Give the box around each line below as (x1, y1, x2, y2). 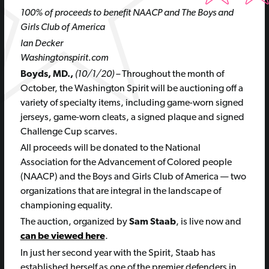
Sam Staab (128, 217, 176, 228)
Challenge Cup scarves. (20, 127, 119, 138)
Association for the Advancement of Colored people (20, 158, 232, 168)
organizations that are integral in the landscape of (20, 187, 221, 197)
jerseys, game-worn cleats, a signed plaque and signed (20, 113, 244, 123)
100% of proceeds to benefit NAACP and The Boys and (20, 8, 234, 18)
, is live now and (175, 217, 241, 228)
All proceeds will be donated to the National (20, 144, 201, 154)
